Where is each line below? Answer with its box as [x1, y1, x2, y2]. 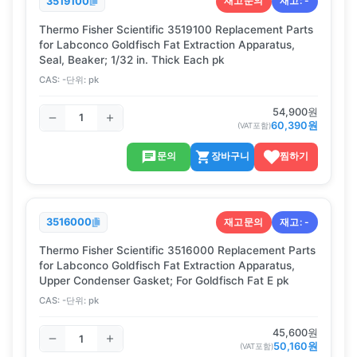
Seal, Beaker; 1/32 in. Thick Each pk [39, 53, 225, 66]
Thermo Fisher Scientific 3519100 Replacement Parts [39, 22, 313, 36]
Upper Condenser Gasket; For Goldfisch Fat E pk [39, 274, 289, 288]
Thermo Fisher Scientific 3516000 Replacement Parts [39, 244, 316, 257]
